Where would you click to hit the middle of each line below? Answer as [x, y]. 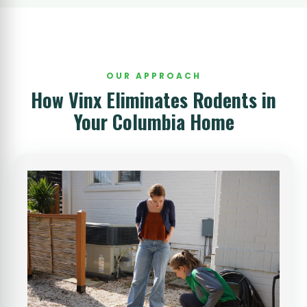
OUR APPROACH [153, 75]
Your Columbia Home [153, 121]
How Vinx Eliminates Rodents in [153, 99]
